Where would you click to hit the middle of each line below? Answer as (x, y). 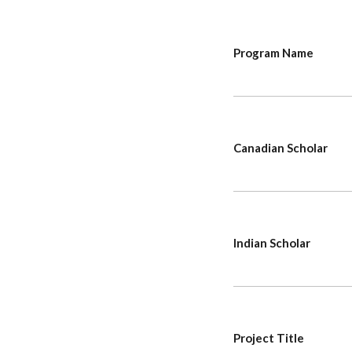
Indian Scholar (272, 243)
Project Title (269, 338)
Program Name (273, 53)
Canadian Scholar (280, 148)
